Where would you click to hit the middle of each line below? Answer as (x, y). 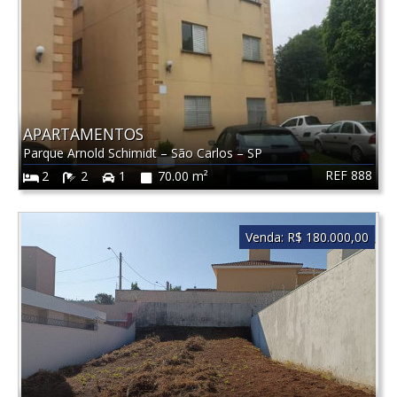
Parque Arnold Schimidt (91, 153)
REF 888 (349, 175)
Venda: (264, 237)
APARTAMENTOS (83, 134)
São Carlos (203, 153)
